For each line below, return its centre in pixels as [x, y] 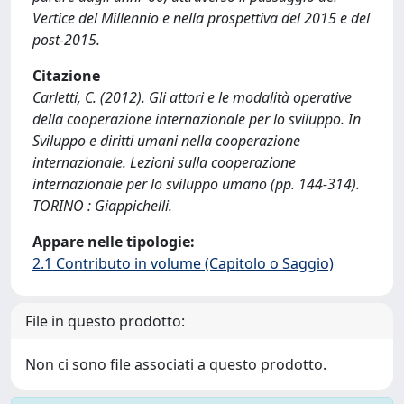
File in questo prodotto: [105, 321]
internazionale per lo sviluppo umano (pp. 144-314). [196, 184]
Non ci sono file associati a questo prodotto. [176, 364]
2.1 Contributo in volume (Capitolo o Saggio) [183, 263]
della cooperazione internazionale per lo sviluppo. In [197, 119]
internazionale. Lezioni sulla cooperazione [164, 162]
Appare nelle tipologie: [114, 242]
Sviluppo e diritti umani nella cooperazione [166, 141]
